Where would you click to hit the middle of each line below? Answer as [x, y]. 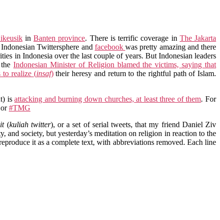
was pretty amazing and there [171, 47]
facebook [110, 47]
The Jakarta [198, 38]
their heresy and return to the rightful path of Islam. [135, 73]
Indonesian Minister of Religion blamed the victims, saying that [115, 64]
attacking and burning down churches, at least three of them [108, 99]
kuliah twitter [30, 124]
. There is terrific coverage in [132, 38]
